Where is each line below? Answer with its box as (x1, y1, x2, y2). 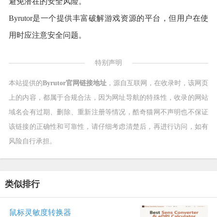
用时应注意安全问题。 (8, 31, 86, 39)
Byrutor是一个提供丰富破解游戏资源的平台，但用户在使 (8, 14, 209, 22)
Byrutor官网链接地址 (42, 79, 107, 87)
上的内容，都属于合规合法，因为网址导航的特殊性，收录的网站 (8, 93, 209, 101)
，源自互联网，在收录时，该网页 (107, 79, 209, 87)
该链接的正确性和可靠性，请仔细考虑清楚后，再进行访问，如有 (8, 123, 209, 130)
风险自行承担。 (8, 137, 56, 145)
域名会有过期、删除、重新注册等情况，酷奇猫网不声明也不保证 (8, 108, 209, 116)
